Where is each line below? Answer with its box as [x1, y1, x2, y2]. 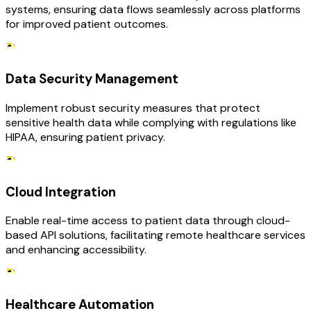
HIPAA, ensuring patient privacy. [6, 129, 165, 144]
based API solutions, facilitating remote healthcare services [6, 228, 305, 243]
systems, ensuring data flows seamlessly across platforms [6, 2, 301, 17]
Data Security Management [6, 70, 178, 88]
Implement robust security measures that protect [6, 100, 260, 115]
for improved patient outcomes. [6, 17, 168, 32]
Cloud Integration [6, 183, 116, 201]
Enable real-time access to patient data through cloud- [6, 213, 290, 228]
